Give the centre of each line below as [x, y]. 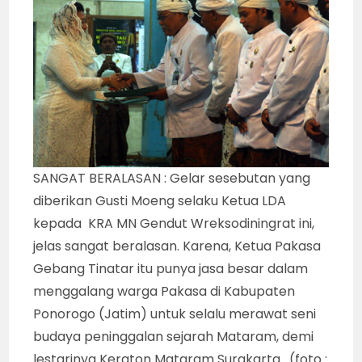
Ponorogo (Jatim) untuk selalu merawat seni [175, 314]
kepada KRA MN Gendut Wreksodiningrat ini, [174, 223]
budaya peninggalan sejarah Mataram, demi [174, 336]
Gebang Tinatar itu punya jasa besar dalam [171, 268]
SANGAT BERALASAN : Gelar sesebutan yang [172, 178]
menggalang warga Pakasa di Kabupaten [164, 291]
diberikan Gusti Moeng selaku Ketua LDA [160, 200]
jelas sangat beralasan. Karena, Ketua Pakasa [177, 246]
